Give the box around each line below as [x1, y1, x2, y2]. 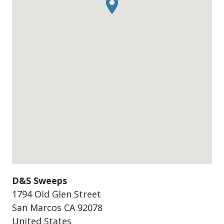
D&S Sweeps [12, 174, 67, 186]
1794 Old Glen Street [12, 188, 101, 200]
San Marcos [12, 201, 64, 213]
